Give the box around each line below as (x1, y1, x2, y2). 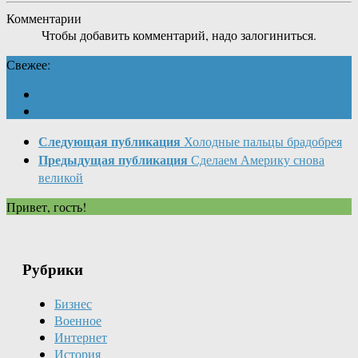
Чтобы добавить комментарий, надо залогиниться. (42, 26, 316, 43)
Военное (54, 312, 101, 328)
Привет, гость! (6, 197, 86, 215)
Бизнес (54, 295, 92, 312)
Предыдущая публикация (38, 149, 188, 169)
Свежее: (6, 55, 50, 73)
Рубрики (22, 258, 83, 280)
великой (38, 168, 83, 185)
